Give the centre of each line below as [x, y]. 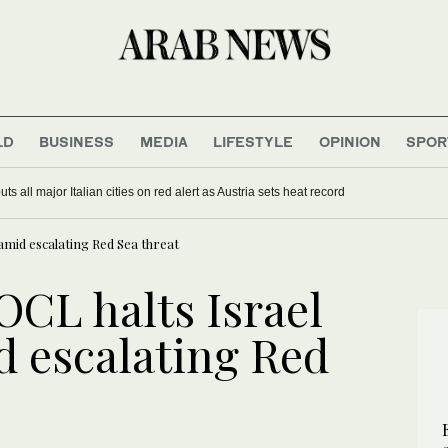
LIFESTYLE [253, 141]
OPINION [349, 141]
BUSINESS [77, 141]
